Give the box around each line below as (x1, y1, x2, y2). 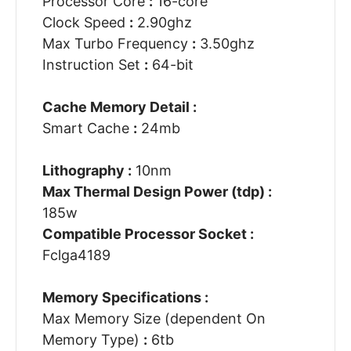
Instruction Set (42, 56, 144, 74)
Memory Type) (42, 331, 143, 349)
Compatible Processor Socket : (42, 226, 254, 243)
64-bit (147, 56, 194, 74)
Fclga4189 (42, 247, 110, 264)
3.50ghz (195, 35, 255, 52)
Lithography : (42, 162, 132, 179)
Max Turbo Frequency (42, 35, 192, 52)
